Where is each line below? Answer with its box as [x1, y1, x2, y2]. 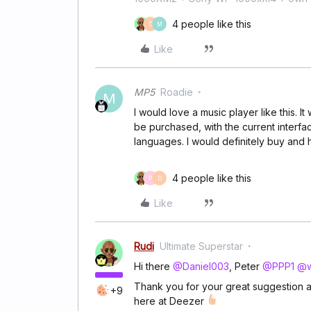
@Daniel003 [173, 260, 229, 272]
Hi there [134, 260, 173, 272]
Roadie [160, 86, 193, 98]
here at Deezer [134, 295, 207, 307]
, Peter [229, 260, 262, 272]
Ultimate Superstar [160, 240, 243, 252]
